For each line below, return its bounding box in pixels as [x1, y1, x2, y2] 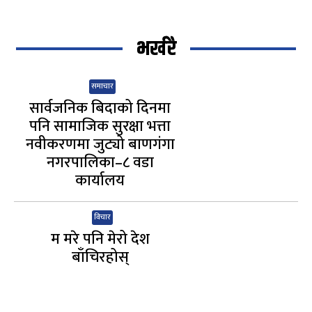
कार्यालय [75, 167, 125, 194]
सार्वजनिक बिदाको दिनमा [29, 95, 171, 121]
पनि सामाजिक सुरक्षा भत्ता [29, 113, 171, 139]
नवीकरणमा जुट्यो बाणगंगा [25, 131, 175, 157]
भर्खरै [136, 33, 176, 65]
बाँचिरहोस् [71, 244, 129, 270]
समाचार [91, 79, 114, 93]
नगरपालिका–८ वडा [46, 149, 154, 175]
